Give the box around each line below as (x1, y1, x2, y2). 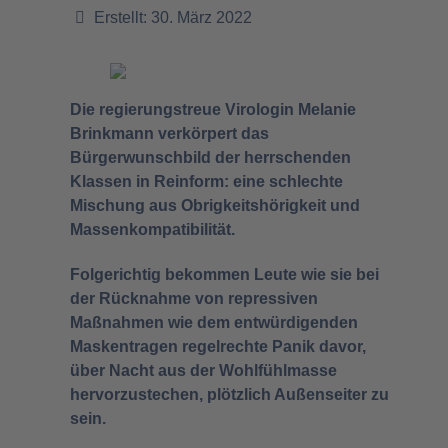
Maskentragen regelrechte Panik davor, (70, 337, 366, 355)
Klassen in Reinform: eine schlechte (70, 173, 343, 190)
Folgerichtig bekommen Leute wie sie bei (70, 265, 379, 283)
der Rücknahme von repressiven (70, 289, 318, 307)
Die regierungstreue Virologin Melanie (70, 101, 356, 118)
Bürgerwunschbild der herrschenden (70, 149, 351, 166)
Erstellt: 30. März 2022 (94, 9, 252, 26)
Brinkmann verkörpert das (70, 125, 269, 142)
